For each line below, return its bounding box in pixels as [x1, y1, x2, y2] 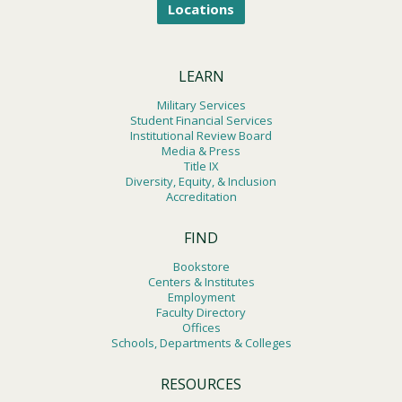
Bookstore [172, 258, 230, 275]
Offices [181, 319, 221, 336]
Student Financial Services [129, 111, 273, 128]
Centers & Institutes [147, 273, 255, 290]
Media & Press [162, 142, 240, 159]
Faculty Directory [156, 303, 246, 320]
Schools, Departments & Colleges [110, 334, 292, 351]
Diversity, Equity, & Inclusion [126, 172, 276, 189]
